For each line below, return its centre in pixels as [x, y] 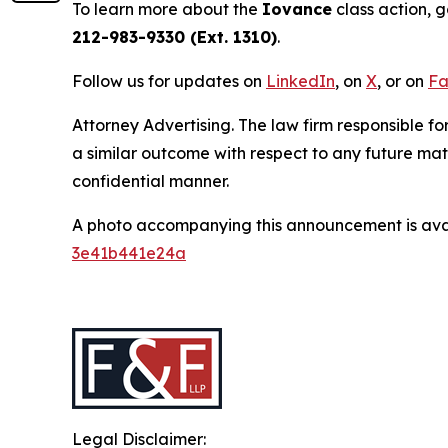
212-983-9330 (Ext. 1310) [174, 37]
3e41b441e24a [129, 253]
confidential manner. [150, 181]
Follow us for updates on [169, 81]
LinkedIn [300, 81]
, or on [402, 81]
